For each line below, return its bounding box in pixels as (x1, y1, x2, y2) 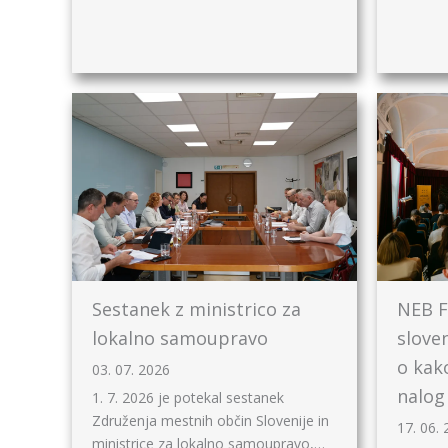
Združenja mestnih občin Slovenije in (92, 411, 329, 431)
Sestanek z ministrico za (92, 297, 301, 322)
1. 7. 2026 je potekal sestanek (92, 388, 284, 408)
